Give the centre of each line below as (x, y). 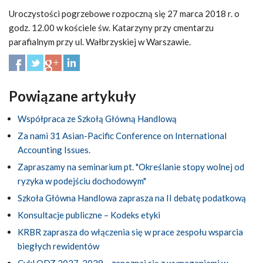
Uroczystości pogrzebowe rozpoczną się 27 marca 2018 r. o (124, 13)
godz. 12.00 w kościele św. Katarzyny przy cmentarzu (111, 27)
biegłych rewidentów (58, 246)
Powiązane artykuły (73, 96)
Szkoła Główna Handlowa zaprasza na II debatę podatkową (132, 198)
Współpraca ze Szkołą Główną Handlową (97, 118)
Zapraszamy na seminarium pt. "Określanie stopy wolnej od (131, 166)
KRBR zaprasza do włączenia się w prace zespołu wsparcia (130, 232)
